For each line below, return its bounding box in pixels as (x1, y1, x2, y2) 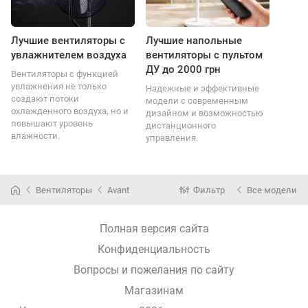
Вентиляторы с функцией (11, 69, 118, 80)
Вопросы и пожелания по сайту (74, 263, 234, 277)
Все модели (247, 184, 297, 195)
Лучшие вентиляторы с (11, 34, 125, 47)
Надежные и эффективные (146, 83, 259, 94)
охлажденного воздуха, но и (11, 106, 129, 117)
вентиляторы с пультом (146, 49, 263, 62)
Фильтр (193, 184, 225, 195)
